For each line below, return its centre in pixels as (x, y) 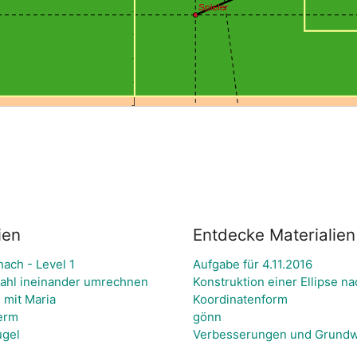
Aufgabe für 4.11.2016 (252, 264)
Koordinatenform (240, 299)
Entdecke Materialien (274, 234)
